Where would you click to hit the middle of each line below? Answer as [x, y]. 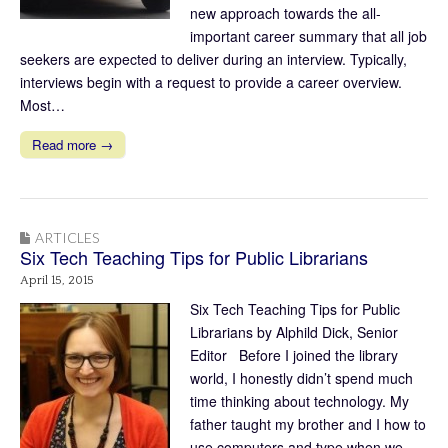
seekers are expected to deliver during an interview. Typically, [213, 58]
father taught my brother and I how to [308, 423]
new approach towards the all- [285, 12]
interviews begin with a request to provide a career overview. [211, 81]
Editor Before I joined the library [294, 354]
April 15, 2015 [57, 280]
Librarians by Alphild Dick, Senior [294, 331]
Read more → [72, 144]
